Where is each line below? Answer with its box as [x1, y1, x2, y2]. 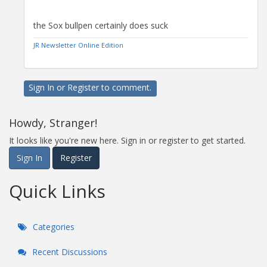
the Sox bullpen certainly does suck [33, 19, 168, 31]
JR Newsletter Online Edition [33, 40, 123, 49]
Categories [30, 221, 74, 232]
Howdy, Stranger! [9, 115, 97, 130]
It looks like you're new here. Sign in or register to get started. [9, 134, 246, 146]
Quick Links [9, 178, 105, 203]
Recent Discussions [30, 246, 107, 257]
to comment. [99, 82, 152, 94]
